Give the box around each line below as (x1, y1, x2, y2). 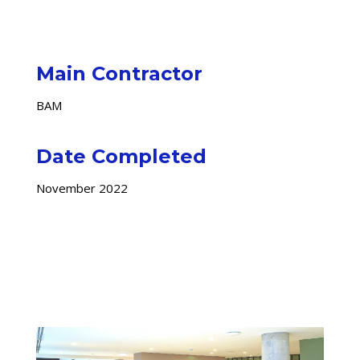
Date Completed (35, 145, 207, 169)
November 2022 (35, 180, 128, 197)
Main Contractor (35, 62, 202, 86)
